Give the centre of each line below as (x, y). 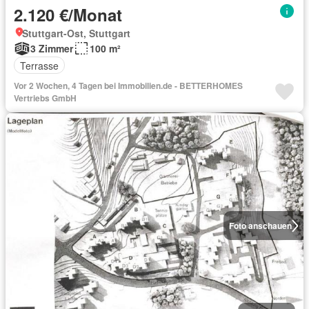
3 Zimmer (52, 49)
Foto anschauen (260, 226)
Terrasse (39, 65)
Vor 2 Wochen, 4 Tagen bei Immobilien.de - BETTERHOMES (128, 86)
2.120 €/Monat (68, 15)
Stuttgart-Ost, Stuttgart (76, 33)
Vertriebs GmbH (45, 98)
